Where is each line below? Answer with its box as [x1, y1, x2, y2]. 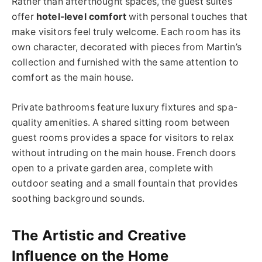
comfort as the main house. [12, 71, 134, 83]
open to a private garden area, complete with [12, 162, 213, 174]
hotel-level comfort [36, 11, 126, 22]
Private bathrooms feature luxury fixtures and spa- [12, 101, 237, 113]
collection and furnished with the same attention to [12, 56, 239, 68]
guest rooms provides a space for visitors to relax [12, 132, 234, 143]
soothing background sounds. [12, 192, 145, 204]
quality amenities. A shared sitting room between [12, 116, 230, 128]
